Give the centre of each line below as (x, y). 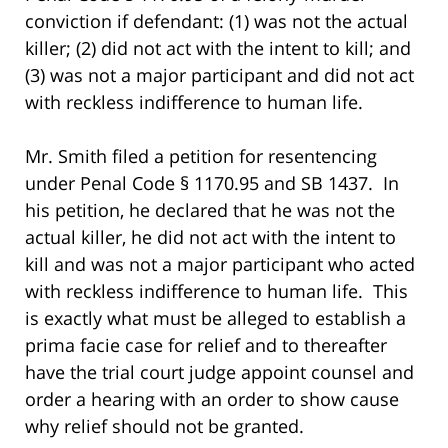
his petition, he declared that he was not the (210, 209)
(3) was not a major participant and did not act (219, 74)
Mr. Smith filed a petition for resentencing (201, 155)
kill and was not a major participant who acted (220, 263)
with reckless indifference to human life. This (216, 290)
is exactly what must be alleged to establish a (215, 317)
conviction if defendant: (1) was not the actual (216, 20)
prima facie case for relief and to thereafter (206, 344)
